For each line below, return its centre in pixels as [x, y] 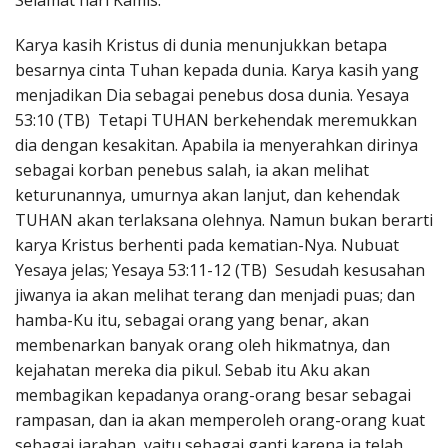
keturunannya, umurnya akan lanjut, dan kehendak [207, 195]
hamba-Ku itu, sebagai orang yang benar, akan [192, 320]
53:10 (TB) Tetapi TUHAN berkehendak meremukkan [216, 120]
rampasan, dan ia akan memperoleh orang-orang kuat [220, 420]
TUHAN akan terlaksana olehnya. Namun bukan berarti [224, 220]
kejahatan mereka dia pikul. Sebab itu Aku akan [192, 370]
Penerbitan [53, 16]
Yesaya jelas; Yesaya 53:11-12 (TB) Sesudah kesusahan [220, 270]
